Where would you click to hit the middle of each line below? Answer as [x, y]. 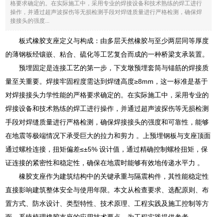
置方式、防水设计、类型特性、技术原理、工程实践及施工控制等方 [107, 203]
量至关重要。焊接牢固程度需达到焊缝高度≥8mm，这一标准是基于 [107, 81]
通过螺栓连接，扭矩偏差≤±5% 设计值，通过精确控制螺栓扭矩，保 [107, 149]
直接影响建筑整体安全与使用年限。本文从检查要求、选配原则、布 [107, 190]
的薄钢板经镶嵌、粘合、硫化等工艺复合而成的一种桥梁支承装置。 [107, 54]
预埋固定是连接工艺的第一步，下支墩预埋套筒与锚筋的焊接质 [114, 68]
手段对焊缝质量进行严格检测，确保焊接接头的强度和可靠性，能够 [107, 122]
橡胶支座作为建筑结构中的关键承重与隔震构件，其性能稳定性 [114, 176]
